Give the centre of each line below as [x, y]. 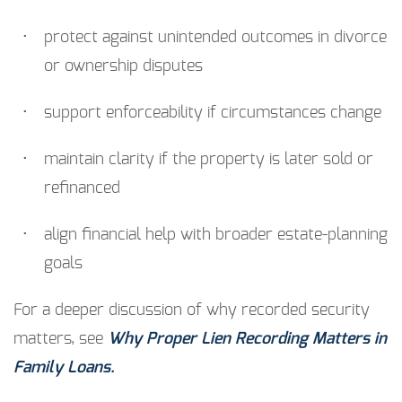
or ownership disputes [123, 67]
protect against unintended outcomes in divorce [215, 38]
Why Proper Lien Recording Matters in [247, 340]
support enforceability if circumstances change [213, 114]
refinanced [82, 189]
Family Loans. [64, 368]
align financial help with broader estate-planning [216, 236]
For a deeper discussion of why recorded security [192, 311]
